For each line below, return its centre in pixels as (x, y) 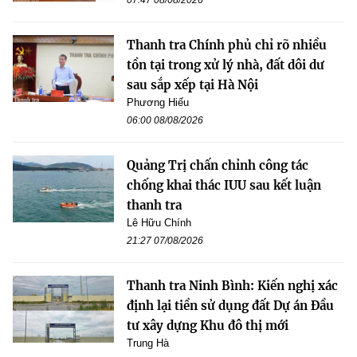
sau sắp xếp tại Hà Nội (192, 84)
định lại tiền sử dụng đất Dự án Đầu (230, 305)
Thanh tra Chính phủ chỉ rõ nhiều (227, 45)
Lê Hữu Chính (159, 222)
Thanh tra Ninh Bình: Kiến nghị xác (232, 285)
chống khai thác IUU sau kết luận (224, 185)
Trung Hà (148, 343)
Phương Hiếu (158, 102)
